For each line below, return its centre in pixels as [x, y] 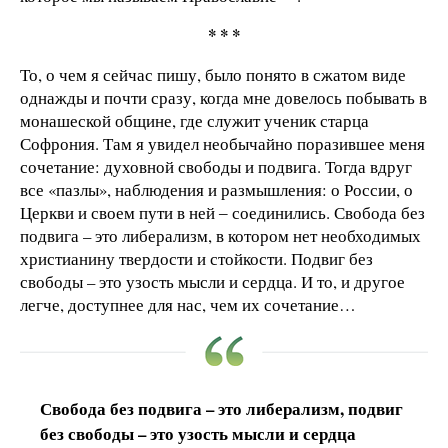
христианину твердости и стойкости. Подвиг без [196, 259]
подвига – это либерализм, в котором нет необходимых [220, 236]
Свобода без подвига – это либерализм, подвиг [221, 409]
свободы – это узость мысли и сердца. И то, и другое [212, 282]
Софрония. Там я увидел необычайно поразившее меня [222, 144]
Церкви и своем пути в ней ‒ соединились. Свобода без [222, 213]
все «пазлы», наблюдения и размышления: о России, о [216, 190]
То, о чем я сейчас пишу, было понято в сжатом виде [213, 75]
